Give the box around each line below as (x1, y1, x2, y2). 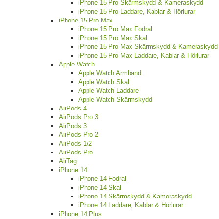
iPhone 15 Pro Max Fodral (78, 25, 152, 33)
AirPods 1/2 (59, 140, 92, 148)
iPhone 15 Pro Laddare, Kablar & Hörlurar (78, 8, 195, 16)
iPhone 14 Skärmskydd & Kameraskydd (78, 193, 192, 200)
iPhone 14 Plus (59, 210, 102, 218)
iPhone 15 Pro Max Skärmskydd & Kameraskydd (78, 43, 218, 51)
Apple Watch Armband (78, 69, 141, 77)
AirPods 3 (59, 122, 87, 130)
